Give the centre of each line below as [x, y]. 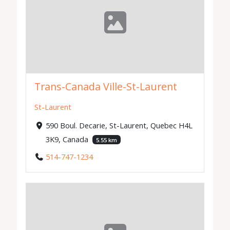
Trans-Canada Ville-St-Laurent [106, 87]
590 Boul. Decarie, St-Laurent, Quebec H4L [119, 125]
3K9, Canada [68, 139]
